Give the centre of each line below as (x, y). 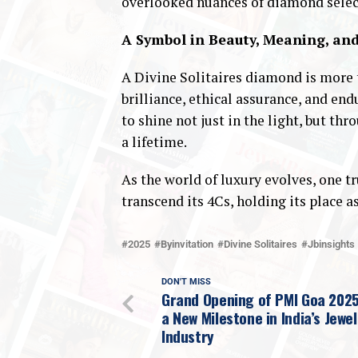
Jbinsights (331, 245)
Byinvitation (187, 245)
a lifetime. (154, 142)
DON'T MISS (186, 282)
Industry (188, 336)
